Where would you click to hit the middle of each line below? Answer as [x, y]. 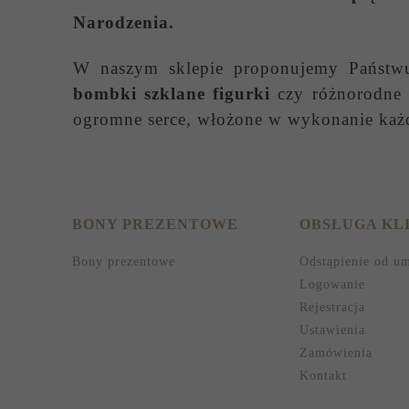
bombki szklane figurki [172, 93]
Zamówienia [336, 352]
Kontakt [323, 375]
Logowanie [332, 284]
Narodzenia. [123, 22]
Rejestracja [332, 307]
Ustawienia [332, 330]
